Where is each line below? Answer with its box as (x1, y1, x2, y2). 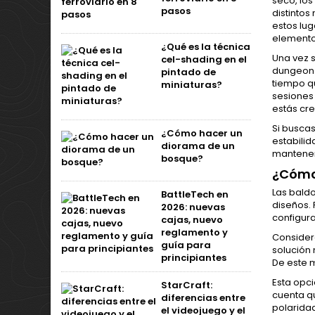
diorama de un (161, 139, 235, 153)
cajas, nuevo (161, 213, 223, 226)
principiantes (161, 251, 226, 264)
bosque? (161, 152, 203, 165)
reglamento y (161, 226, 228, 239)
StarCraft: (161, 278, 212, 292)
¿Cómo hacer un (161, 127, 243, 140)
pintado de (161, 65, 216, 79)
